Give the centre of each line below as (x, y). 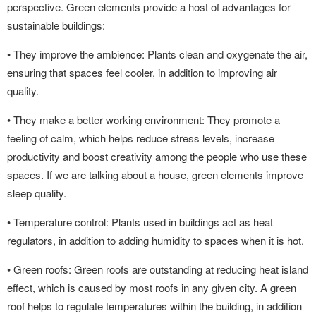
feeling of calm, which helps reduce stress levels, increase (141, 138)
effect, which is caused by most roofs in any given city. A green (152, 287)
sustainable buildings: (56, 25)
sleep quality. (37, 193)
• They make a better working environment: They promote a (144, 120)
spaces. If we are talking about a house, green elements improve (155, 175)
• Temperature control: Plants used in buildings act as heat (140, 222)
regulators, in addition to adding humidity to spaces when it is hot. (156, 240)
